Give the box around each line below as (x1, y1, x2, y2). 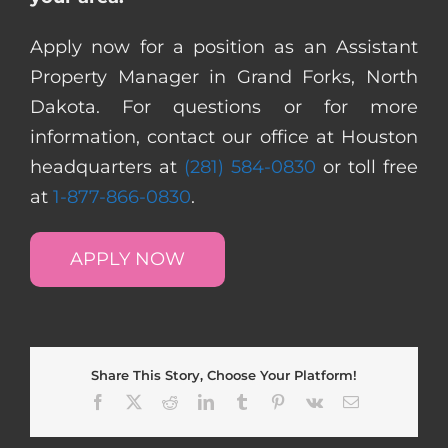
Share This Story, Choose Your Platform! (91, 367, 357, 384)
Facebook (104, 392, 167, 409)
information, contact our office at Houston (30, 125, 418, 148)
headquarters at (30, 155, 184, 178)
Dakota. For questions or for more (30, 95, 418, 118)
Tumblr (248, 392, 295, 409)
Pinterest (284, 392, 339, 409)
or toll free (316, 155, 418, 178)
